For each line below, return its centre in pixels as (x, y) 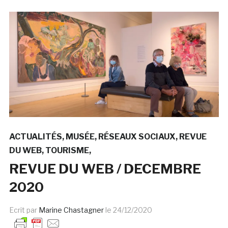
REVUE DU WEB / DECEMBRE (105, 168)
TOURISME (67, 150)
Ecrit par (24, 210)
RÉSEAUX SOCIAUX (137, 136)
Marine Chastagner (71, 210)
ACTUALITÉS (35, 136)
